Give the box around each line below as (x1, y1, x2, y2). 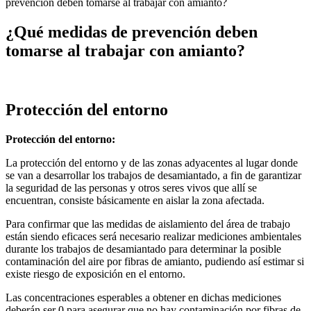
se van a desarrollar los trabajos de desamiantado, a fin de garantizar (6, 169, 301, 181)
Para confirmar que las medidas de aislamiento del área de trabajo (6, 217, 290, 230)
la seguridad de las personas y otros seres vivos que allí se (6, 181, 257, 194)
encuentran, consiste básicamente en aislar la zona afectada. (6, 194, 264, 206)
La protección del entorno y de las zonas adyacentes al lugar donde (6, 156, 298, 169)
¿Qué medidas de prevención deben (6, 22, 258, 41)
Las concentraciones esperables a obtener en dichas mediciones (6, 291, 281, 303)
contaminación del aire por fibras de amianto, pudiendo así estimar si (6, 255, 304, 267)
